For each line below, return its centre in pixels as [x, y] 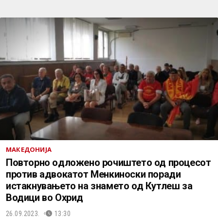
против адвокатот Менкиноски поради [93, 174]
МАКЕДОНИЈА [29, 149]
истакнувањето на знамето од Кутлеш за [99, 186]
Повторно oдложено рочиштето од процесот [109, 163]
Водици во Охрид [45, 198]
